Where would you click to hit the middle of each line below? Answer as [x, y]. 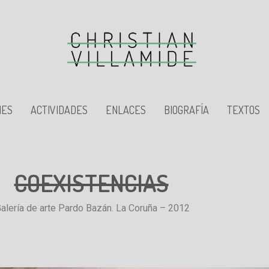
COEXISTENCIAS [91, 183]
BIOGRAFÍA [186, 110]
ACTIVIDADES [59, 110]
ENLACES [126, 110]
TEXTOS [243, 110]
